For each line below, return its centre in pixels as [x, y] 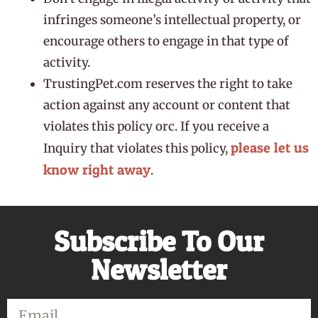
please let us [270, 147]
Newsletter [159, 270]
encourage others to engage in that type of [166, 41]
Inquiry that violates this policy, [137, 148]
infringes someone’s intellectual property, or [172, 20]
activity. [67, 62]
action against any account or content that [167, 105]
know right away [97, 169]
